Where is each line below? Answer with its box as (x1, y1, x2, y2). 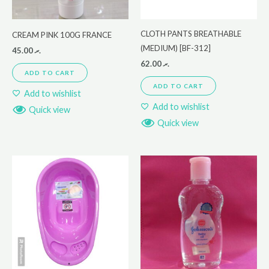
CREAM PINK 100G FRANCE (12, 29, 112, 40)
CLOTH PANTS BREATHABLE (141, 28, 241, 38)
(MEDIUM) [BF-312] (141, 43, 211, 53)
